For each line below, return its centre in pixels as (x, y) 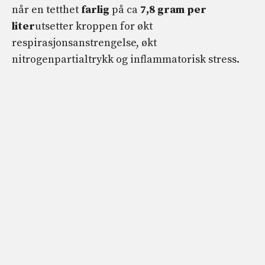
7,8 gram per (173, 10)
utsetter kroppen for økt (94, 27)
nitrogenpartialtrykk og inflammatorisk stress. (126, 60)
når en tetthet (46, 10)
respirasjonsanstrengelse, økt (84, 43)
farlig (95, 10)
